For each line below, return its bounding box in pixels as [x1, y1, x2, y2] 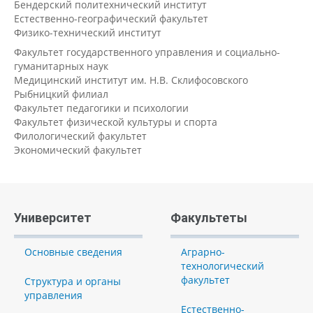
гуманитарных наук [14, 59, 108, 73]
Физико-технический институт [14, 25, 161, 39]
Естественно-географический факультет [14, 11, 208, 25]
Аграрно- [181, 245, 225, 259]
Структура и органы [24, 274, 121, 288]
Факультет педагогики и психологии [14, 101, 189, 115]
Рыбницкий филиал [14, 87, 108, 101]
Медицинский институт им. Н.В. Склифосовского [14, 73, 248, 87]
